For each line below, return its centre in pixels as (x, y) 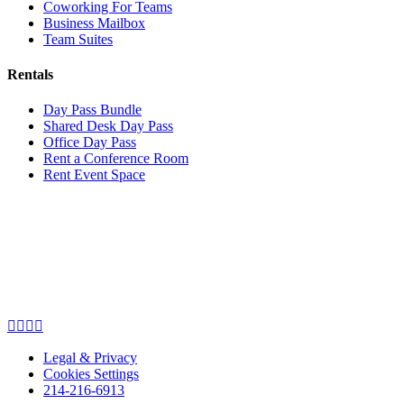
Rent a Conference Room (116, 159)
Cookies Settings (91, 374)
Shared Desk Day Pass (108, 126)
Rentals (30, 74)
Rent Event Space (94, 175)
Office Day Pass (90, 142)
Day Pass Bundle (92, 110)
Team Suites (78, 39)
